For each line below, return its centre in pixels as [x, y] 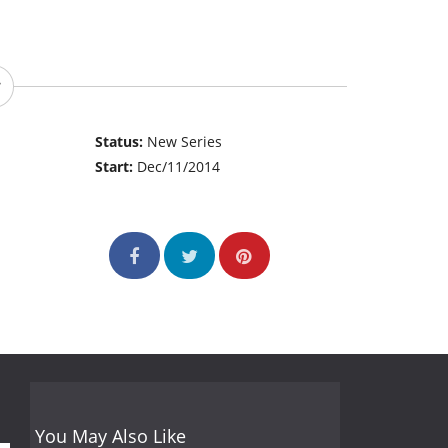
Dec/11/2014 [179, 167]
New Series [185, 142]
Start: [116, 167]
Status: [121, 142]
